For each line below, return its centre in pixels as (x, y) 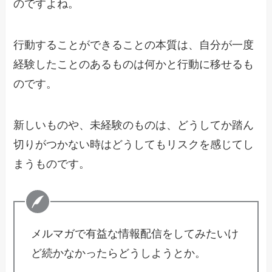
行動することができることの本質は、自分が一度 (134, 45)
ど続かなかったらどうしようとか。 (119, 253)
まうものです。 (52, 164)
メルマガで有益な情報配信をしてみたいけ (135, 233)
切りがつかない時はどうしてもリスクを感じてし (134, 145)
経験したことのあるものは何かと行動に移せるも (134, 65)
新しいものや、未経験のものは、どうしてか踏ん (134, 125)
